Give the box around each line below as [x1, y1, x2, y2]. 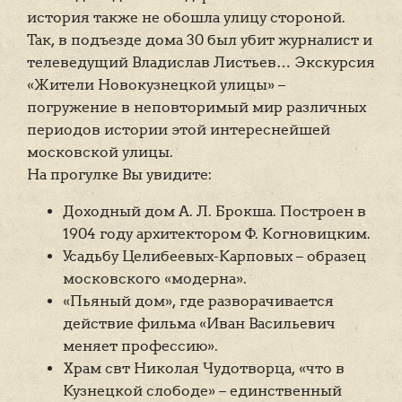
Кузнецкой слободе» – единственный [63, 382, 342, 400]
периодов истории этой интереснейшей [27, 121, 330, 139]
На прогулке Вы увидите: [27, 166, 212, 184]
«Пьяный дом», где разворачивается [63, 293, 334, 310]
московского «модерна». [63, 270, 247, 288]
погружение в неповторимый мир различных [27, 99, 366, 117]
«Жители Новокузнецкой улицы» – [27, 76, 285, 94]
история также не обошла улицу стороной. [27, 9, 345, 27]
